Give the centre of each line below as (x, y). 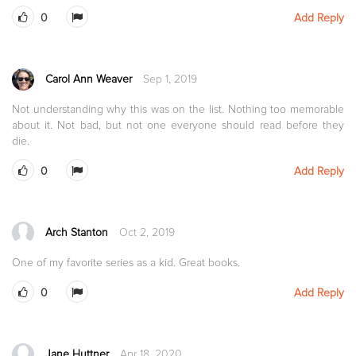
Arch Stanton (77, 232)
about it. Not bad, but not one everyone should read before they (178, 125)
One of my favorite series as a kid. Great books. (126, 262)
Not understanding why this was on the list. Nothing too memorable (178, 109)
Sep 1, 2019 (170, 79)
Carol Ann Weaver (89, 79)
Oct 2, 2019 (147, 232)
